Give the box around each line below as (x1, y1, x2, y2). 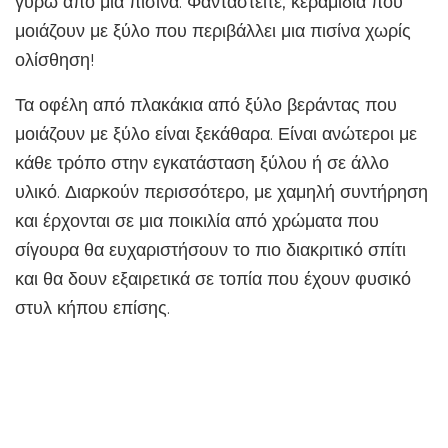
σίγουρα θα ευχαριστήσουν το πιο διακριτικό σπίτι (15, 239, 406, 261)
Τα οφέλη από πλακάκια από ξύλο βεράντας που (15, 94, 397, 116)
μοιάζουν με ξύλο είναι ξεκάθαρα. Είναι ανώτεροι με (15, 123, 417, 145)
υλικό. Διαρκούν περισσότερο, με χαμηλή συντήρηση (15, 181, 428, 203)
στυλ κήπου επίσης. (15, 297, 170, 319)
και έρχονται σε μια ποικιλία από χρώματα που (15, 210, 379, 232)
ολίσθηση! (15, 49, 94, 71)
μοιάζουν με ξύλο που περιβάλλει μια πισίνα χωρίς (15, 20, 411, 42)
